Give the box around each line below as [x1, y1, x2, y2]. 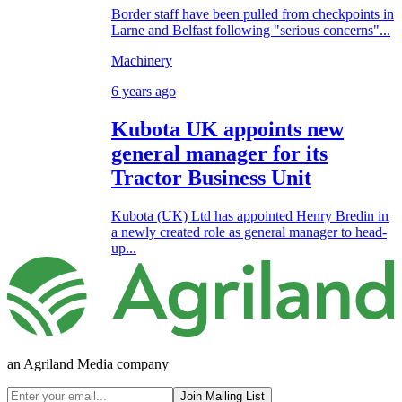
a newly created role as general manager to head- [111, 224, 387, 240]
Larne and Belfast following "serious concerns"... [111, 22, 390, 39]
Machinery [111, 53, 172, 69]
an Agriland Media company [7, 355, 169, 371]
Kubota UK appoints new [111, 118, 344, 142]
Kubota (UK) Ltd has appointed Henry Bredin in [111, 208, 389, 224]
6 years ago [111, 83, 176, 100]
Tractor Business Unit [111, 166, 311, 190]
